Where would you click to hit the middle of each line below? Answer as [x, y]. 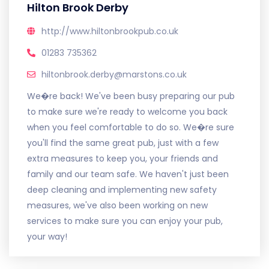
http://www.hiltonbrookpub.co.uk [110, 31]
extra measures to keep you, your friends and [122, 159]
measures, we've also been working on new [117, 205]
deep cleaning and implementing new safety [122, 190]
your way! [47, 237]
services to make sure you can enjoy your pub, [125, 221]
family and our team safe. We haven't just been [128, 174]
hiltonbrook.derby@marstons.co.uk [114, 74]
